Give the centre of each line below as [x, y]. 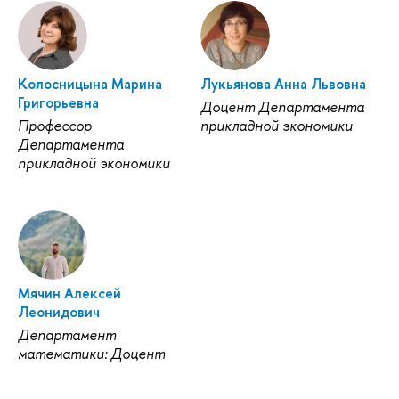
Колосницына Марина [90, 83]
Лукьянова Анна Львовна [283, 83]
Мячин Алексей [69, 293]
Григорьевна [58, 102]
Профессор [55, 125]
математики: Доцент [91, 354]
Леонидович [59, 312]
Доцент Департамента [282, 106]
